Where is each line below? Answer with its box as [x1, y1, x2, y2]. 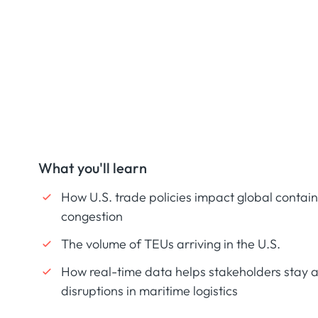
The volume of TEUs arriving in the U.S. [60, 236, 280, 253]
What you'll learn [38, 159, 147, 177]
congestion [60, 208, 123, 225]
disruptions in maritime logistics [60, 283, 238, 300]
